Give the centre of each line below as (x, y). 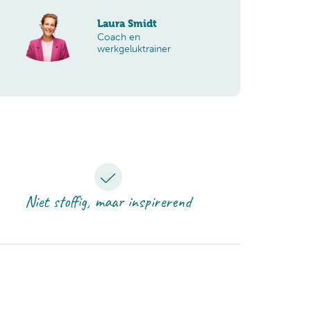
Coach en (118, 37)
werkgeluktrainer (134, 49)
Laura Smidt (127, 23)
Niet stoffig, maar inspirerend (108, 201)
